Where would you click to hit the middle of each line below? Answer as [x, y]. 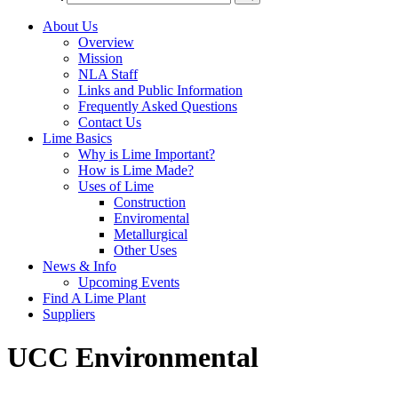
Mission [100, 58]
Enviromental [151, 218]
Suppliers [69, 314]
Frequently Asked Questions [158, 106]
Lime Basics [77, 138]
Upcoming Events [129, 282]
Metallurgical [151, 234]
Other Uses [145, 250]
